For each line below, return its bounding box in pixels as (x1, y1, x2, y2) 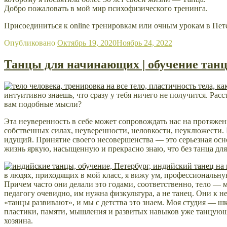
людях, (10, 170, 33, 179)
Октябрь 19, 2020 (57, 38, 117, 47)
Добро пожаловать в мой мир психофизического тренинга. (4, 4, 208, 13)
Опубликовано (4, 38, 55, 47)
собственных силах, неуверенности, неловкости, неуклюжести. (4, 126, 226, 135)
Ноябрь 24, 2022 (117, 38, 172, 47)
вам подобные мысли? (4, 99, 82, 108)
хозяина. (4, 216, 35, 225)
